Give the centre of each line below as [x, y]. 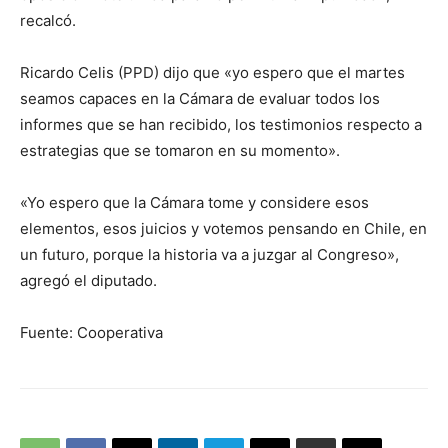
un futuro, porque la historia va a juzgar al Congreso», [209, 255]
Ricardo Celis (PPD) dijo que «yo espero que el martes [212, 73]
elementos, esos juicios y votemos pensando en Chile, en [223, 229]
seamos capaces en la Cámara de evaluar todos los [200, 99]
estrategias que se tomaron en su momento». [180, 151]
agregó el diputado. [88, 281]
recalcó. [48, 21]
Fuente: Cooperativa [91, 333]
